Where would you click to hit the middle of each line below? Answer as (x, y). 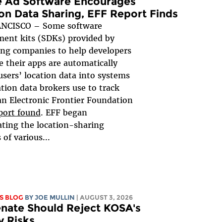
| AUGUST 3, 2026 (104, 197)
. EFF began (64, 113)
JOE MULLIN (55, 197)
